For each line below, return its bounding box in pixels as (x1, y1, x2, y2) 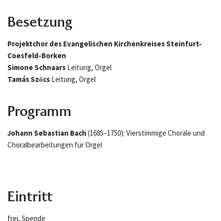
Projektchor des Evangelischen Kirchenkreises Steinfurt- (7, 39, 202, 48)
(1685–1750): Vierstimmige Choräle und (86, 128, 205, 138)
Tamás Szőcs (7, 74, 51, 84)
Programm (7, 103, 72, 119)
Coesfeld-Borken (7, 51, 66, 60)
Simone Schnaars (7, 63, 67, 72)
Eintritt (7, 188, 53, 205)
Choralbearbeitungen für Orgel (7, 140, 102, 149)
